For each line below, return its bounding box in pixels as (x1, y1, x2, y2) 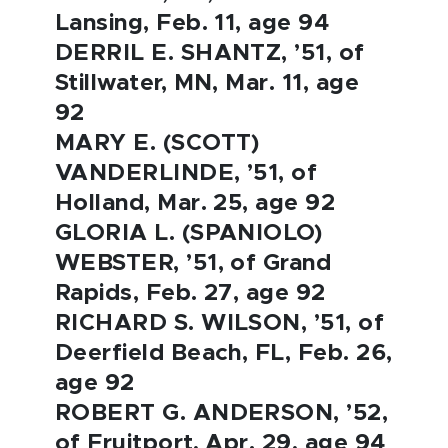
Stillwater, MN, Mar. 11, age (55, 72, 359, 95)
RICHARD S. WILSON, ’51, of (55, 312, 385, 335)
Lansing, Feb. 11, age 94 (55, 12, 330, 35)
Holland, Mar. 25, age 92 (55, 192, 336, 215)
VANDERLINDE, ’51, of (55, 162, 318, 185)
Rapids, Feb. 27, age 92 (55, 282, 326, 305)
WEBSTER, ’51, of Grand (55, 252, 332, 275)
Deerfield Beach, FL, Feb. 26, (55, 342, 393, 365)
